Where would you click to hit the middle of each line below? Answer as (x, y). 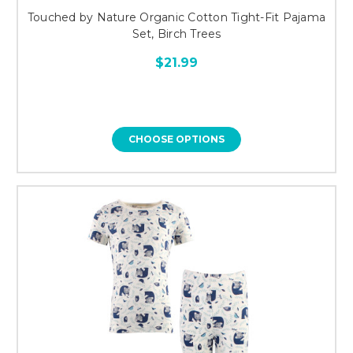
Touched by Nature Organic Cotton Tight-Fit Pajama (176, 17)
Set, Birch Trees (176, 33)
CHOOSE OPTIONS (176, 139)
